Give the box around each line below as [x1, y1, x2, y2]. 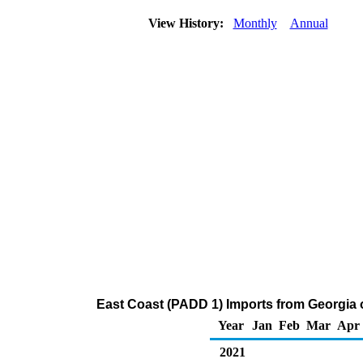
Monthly [233, 16, 277, 30]
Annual [289, 16, 328, 30]
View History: [144, 16, 230, 30]
